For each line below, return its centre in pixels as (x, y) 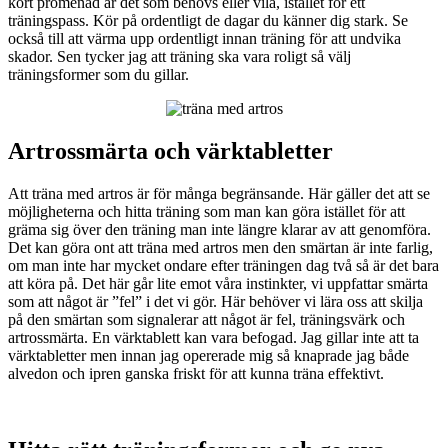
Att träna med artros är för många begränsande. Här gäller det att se (219, 194)
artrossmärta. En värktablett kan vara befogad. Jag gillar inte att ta (213, 338)
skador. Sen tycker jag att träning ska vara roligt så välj (179, 57)
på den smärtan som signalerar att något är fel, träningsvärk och (206, 320)
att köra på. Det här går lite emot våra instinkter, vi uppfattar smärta (218, 284)
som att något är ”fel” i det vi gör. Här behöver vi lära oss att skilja (215, 302)
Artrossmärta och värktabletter (170, 151)
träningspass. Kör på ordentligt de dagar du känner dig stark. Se (208, 21)
